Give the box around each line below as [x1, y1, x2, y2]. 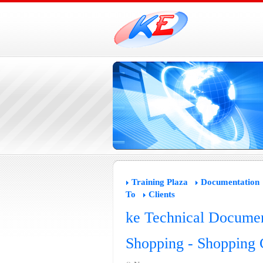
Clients [148, 190, 175, 199]
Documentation [200, 177, 259, 187]
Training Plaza [131, 177, 188, 187]
